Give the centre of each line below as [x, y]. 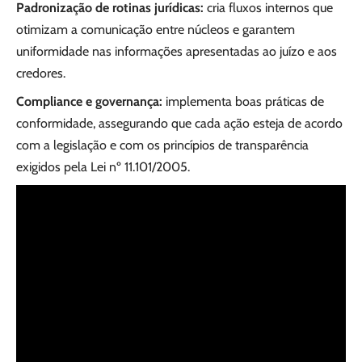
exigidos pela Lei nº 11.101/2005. [103, 167]
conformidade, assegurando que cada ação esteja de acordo [179, 124]
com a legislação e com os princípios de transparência [162, 145]
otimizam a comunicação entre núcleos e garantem [156, 29]
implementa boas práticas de [243, 102]
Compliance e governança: [89, 102]
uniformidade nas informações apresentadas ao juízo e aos [177, 51]
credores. [41, 73]
